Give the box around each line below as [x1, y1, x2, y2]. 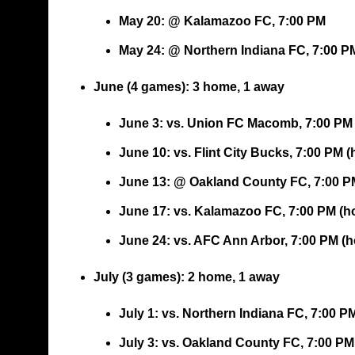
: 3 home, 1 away [185, 80, 284, 94]
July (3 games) [93, 270, 181, 284]
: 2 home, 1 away [180, 270, 280, 284]
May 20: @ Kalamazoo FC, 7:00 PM [118, 14, 326, 29]
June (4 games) [93, 80, 185, 94]
